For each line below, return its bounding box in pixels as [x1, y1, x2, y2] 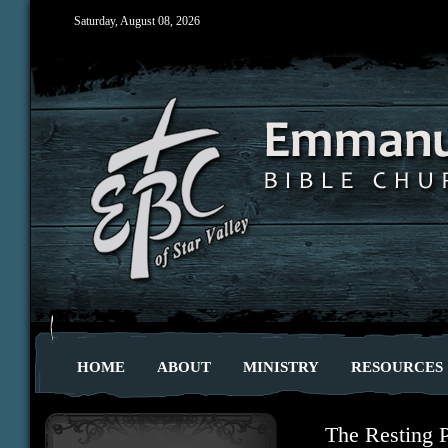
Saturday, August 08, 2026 [74, 14, 200, 28]
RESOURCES [351, 358, 443, 375]
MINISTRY [243, 358, 319, 375]
